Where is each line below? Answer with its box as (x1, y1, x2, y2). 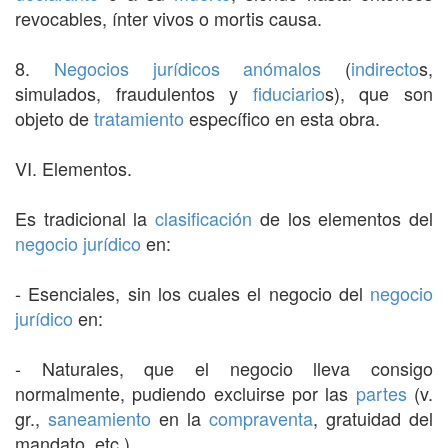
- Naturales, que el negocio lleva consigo (15, 354, 433, 381)
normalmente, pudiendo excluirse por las (15, 379, 356, 406)
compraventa (209, 404, 313, 431)
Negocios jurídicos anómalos (53, 54, 322, 81)
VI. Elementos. (15, 154, 132, 181)
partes (355, 379, 407, 406)
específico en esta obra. (184, 104, 380, 131)
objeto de (15, 104, 94, 131)
